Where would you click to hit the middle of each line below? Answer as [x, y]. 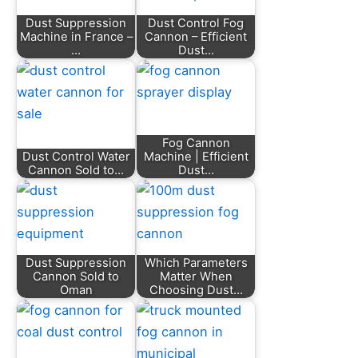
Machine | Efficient [196, 156]
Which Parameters [196, 263]
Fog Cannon [196, 143]
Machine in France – [76, 36]
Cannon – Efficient [196, 36]
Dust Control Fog [196, 23]
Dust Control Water [76, 156]
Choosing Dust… [196, 290]
